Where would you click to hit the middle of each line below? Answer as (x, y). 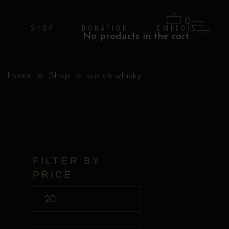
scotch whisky (114, 76)
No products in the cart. (137, 37)
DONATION (106, 28)
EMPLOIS (177, 28)
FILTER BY (67, 161)
